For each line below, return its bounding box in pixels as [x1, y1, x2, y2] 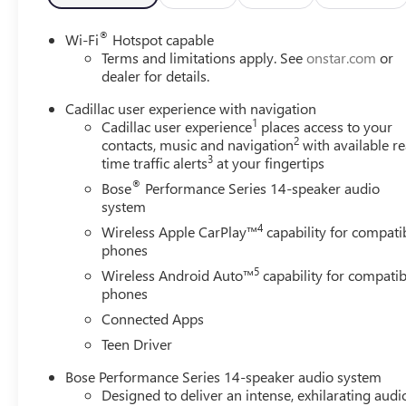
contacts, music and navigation [101, 134, 295, 154]
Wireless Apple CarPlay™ [101, 221, 258, 241]
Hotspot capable [109, 29, 215, 49]
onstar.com [306, 47, 377, 67]
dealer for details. [101, 65, 210, 85]
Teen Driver [101, 333, 173, 353]
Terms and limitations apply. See [101, 47, 307, 67]
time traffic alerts [101, 152, 208, 172]
